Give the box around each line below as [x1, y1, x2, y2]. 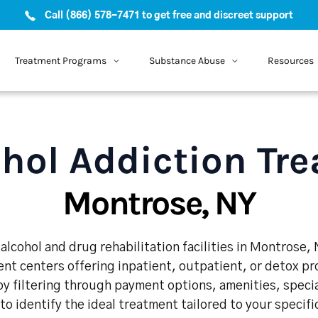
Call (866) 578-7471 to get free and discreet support [45, 11, 293, 21]
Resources [267, 54, 314, 67]
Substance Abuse [148, 54, 225, 67]
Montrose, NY [62, 183, 256, 223]
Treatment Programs [14, 54, 106, 67]
